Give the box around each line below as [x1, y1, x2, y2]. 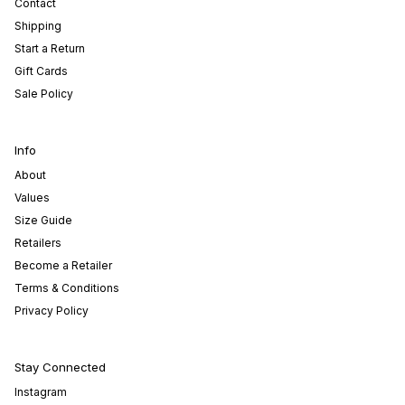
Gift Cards [14, 64, 68, 79]
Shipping [14, 19, 61, 33]
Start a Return [14, 42, 85, 56]
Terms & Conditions [14, 281, 119, 296]
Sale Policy [14, 87, 73, 101]
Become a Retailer [14, 259, 112, 273]
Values [14, 191, 50, 205]
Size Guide [14, 213, 72, 228]
